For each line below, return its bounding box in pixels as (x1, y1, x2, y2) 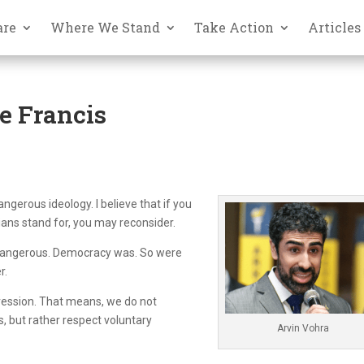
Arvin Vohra (277, 322, 330, 334)
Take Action (194, 18, 275, 36)
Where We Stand (50, 18, 161, 36)
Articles (308, 18, 362, 36)
